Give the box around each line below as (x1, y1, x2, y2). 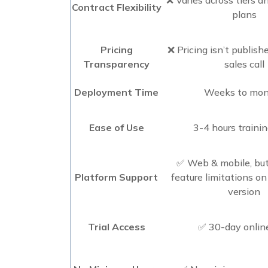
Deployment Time (74, 86, 159, 98)
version (228, 185, 260, 197)
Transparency (83, 57, 150, 70)
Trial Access (87, 220, 145, 233)
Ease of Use (89, 121, 144, 133)
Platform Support (75, 170, 158, 183)
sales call (224, 57, 264, 70)
